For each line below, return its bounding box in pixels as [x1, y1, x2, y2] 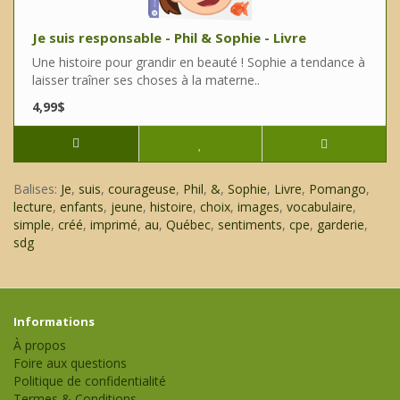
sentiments [218, 216, 282, 234]
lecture [13, 198, 53, 216]
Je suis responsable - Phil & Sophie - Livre [32, 29, 306, 47]
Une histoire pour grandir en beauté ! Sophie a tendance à [32, 54, 365, 71]
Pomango [309, 180, 366, 198]
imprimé [90, 216, 137, 234]
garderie [317, 216, 364, 234]
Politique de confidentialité [13, 372, 166, 390]
